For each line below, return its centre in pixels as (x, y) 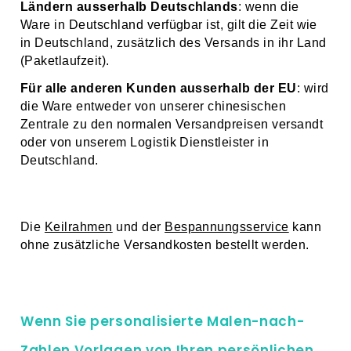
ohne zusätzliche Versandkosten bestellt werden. (165, 245)
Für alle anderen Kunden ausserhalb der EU (159, 89)
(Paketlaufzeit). (65, 61)
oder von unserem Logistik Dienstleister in (145, 143)
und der (139, 227)
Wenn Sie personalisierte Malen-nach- (163, 322)
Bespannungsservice (227, 227)
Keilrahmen (78, 227)
